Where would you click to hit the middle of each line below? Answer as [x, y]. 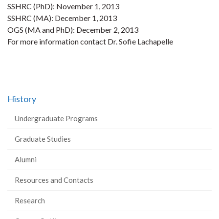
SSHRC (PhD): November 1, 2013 [63, 6]
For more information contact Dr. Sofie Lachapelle [90, 41]
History [22, 99]
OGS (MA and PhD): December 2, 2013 [73, 30]
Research [30, 200]
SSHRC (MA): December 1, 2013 [62, 18]
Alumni [26, 159]
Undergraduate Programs [56, 118]
